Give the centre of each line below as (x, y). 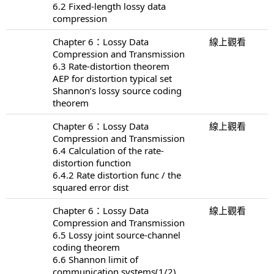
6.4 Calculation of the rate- (108, 150)
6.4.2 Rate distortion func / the (117, 175)
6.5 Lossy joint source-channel (117, 235)
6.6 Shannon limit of (95, 259)
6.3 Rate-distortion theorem (111, 66)
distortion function (92, 162)
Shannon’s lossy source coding (117, 90)
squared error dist (91, 187)
